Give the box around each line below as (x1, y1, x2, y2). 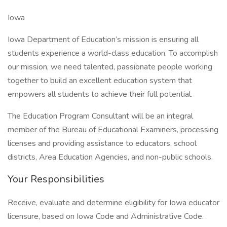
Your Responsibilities (8, 172, 104, 186)
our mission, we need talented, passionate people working (8, 61, 212, 72)
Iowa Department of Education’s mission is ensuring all (8, 34, 199, 45)
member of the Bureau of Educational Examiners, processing (8, 124, 218, 135)
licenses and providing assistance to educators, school (8, 138, 197, 149)
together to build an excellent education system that (8, 75, 192, 86)
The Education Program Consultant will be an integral (8, 110, 193, 122)
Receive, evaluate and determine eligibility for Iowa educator (8, 197, 219, 208)
